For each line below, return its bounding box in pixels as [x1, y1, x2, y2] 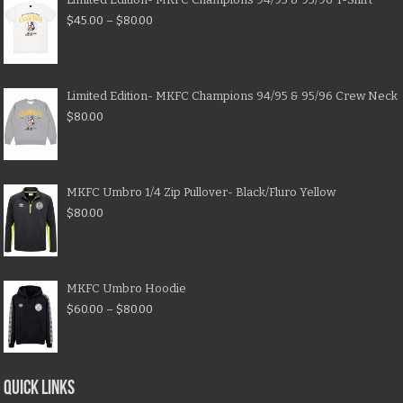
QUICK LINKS [4, 379, 76, 400]
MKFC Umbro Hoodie [67, 282, 187, 296]
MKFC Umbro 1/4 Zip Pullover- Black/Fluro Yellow [67, 185, 336, 200]
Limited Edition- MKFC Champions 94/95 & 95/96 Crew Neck [67, 89, 399, 103]
